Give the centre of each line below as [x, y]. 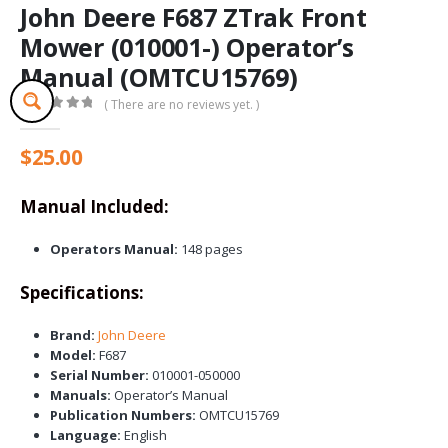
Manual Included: [94, 206]
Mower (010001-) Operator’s [187, 47]
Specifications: [82, 293]
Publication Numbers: [122, 415]
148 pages [210, 248]
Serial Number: [99, 375]
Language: [85, 435]
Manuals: [80, 395]
